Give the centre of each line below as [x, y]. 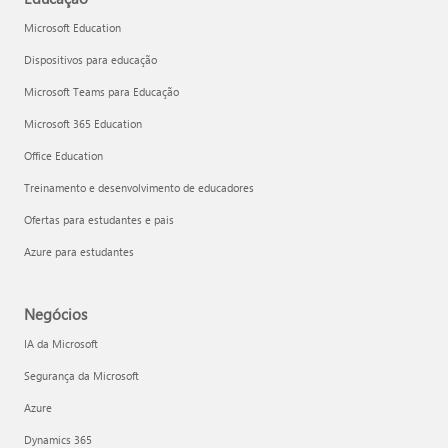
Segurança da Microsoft [81, 376]
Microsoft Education [72, 28]
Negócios [55, 314]
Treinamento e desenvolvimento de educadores [139, 188]
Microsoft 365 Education [83, 124]
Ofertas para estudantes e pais [99, 220]
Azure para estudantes [79, 252]
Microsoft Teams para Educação [101, 92]
